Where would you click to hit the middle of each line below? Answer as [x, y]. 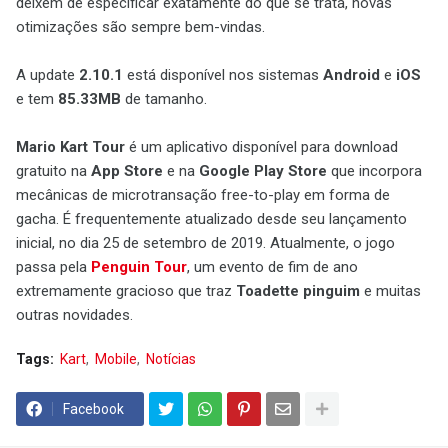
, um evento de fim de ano [272, 267]
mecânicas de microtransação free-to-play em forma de [203, 195]
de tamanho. [164, 99]
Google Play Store [263, 171]
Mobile [116, 359]
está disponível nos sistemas [223, 75]
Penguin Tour [139, 267]
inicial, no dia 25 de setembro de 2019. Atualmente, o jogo [205, 243]
